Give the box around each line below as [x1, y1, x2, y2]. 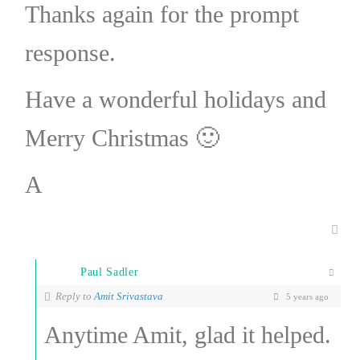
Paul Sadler [80, 265, 139, 278]
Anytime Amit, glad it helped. [43, 321, 331, 348]
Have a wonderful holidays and [24, 85, 326, 112]
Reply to [55, 289, 94, 302]
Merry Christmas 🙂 [24, 124, 219, 151]
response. [24, 39, 116, 66]
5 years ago [284, 292, 329, 302]
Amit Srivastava [93, 289, 163, 302]
